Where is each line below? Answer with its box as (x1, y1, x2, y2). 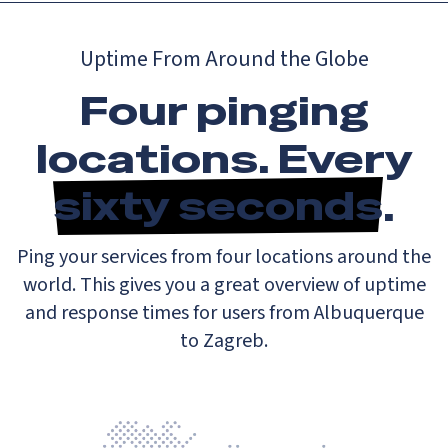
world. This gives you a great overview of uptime (22, 270, 426, 299)
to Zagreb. (180, 326, 268, 355)
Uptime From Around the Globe (79, 42, 369, 75)
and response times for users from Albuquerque (24, 298, 424, 327)
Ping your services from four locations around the (17, 242, 431, 271)
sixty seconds (53, 180, 383, 233)
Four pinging (79, 84, 369, 137)
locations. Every (35, 132, 413, 185)
